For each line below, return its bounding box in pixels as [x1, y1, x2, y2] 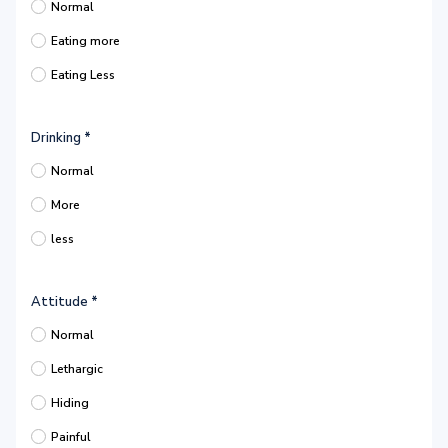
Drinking [31, 129, 84, 147]
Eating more [51, 33, 120, 49]
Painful [51, 429, 91, 445]
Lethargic [51, 361, 103, 377]
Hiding [51, 395, 89, 411]
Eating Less [51, 67, 115, 83]
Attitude [31, 293, 91, 311]
